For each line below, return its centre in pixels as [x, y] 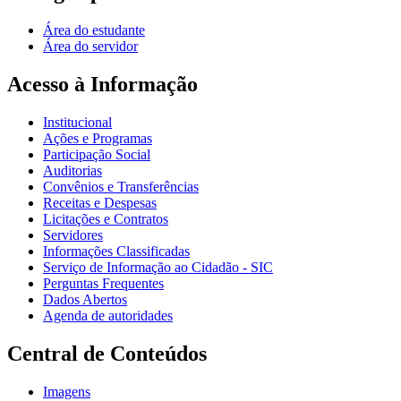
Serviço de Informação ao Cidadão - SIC [158, 268]
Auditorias [73, 171]
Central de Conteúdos [107, 354]
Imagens [67, 391]
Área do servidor [90, 47]
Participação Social [97, 155]
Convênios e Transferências [121, 187]
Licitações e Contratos [106, 219]
